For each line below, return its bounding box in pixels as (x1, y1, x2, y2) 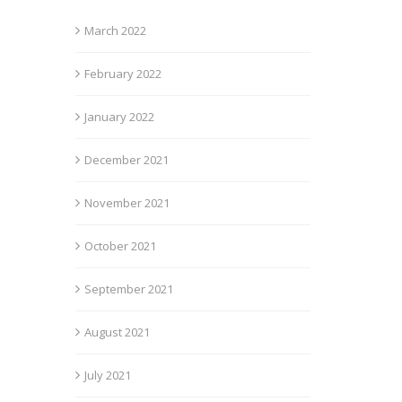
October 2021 (83, 238, 156, 254)
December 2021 (83, 152, 169, 168)
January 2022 (83, 109, 154, 125)
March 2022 (83, 22, 146, 39)
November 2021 (83, 195, 170, 211)
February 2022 (83, 66, 162, 82)
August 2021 (83, 324, 150, 340)
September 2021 (83, 281, 173, 297)
